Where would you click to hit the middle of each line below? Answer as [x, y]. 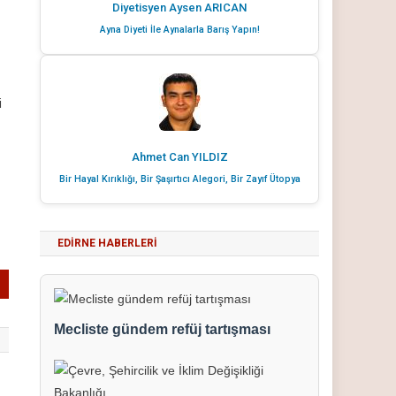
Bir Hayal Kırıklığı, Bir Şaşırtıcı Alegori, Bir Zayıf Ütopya [179, 179]
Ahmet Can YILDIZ [179, 157]
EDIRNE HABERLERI [108, 243]
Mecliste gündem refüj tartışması [163, 329]
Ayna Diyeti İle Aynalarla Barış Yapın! [179, 30]
